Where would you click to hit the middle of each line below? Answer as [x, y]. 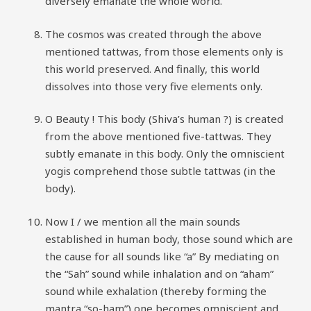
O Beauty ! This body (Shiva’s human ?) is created [164, 119]
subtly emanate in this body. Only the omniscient [165, 153]
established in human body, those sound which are [169, 238]
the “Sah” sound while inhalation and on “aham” [159, 273]
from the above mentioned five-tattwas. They [158, 136]
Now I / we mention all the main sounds [143, 221]
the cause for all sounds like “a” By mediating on [162, 256]
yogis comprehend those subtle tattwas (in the [160, 171]
